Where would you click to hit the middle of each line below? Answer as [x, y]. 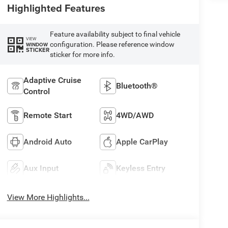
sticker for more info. [82, 55]
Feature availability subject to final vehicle [115, 34]
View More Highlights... [48, 197]
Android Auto [47, 141]
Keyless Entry [141, 168]
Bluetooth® [137, 85]
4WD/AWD [135, 115]
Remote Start [47, 115]
